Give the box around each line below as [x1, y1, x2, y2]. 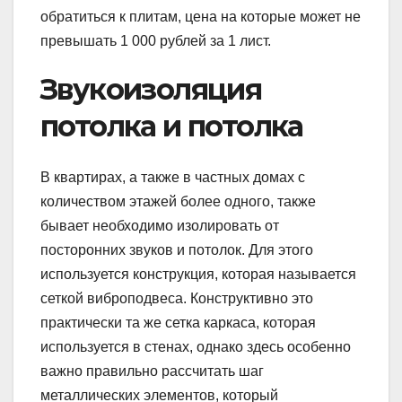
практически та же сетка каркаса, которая [40, 314, 316, 330]
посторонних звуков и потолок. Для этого [40, 241, 313, 258]
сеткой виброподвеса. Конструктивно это [40, 290, 313, 306]
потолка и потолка [40, 109, 303, 144]
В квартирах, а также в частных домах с [40, 169, 305, 185]
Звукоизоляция [40, 72, 262, 108]
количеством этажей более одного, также [40, 193, 316, 209]
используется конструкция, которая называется [40, 266, 356, 282]
